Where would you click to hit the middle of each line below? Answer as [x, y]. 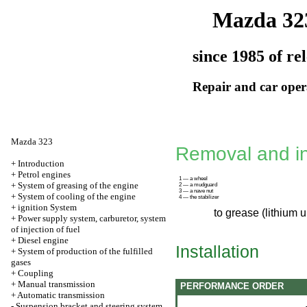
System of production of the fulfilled [85, 251]
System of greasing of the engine [78, 185]
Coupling [36, 273]
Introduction [41, 163]
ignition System [47, 207]
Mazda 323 [32, 142]
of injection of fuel [46, 229]
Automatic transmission [61, 295]
